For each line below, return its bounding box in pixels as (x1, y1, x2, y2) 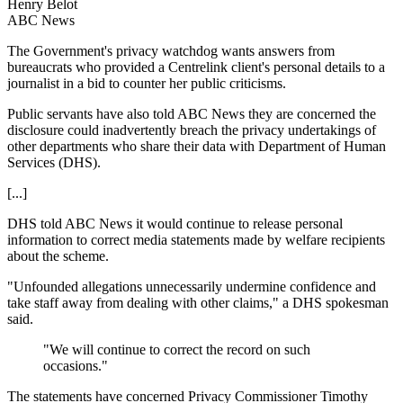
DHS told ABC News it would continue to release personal (7, 215, 343, 231)
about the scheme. (7, 247, 109, 264)
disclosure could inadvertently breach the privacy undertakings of (7, 121, 376, 138)
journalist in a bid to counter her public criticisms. (7, 75, 286, 91)
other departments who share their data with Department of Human (7, 138, 386, 154)
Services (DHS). (7, 154, 101, 170)
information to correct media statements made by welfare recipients (7, 231, 385, 247)
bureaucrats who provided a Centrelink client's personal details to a (7, 58, 385, 75)
